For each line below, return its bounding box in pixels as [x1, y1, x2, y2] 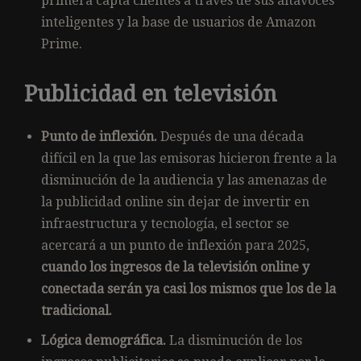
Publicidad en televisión [24, 81, 277, 106]
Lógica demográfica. [41, 332, 166, 348]
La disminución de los [166, 332, 302, 348]
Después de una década [157, 128, 304, 144]
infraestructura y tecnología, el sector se [41, 215, 289, 231]
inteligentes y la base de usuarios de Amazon [41, 14, 316, 30]
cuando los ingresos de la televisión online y [41, 259, 309, 275]
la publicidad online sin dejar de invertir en [41, 193, 309, 210]
